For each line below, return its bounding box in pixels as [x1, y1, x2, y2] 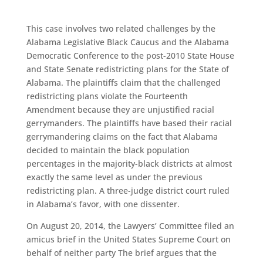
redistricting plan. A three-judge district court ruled [26, 185, 230, 196]
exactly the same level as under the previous [26, 171, 203, 183]
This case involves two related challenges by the [26, 23, 215, 34]
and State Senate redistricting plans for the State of [26, 63, 229, 75]
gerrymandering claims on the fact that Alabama [26, 131, 218, 142]
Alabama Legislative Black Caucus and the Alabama [26, 36, 229, 48]
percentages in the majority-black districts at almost [26, 158, 232, 169]
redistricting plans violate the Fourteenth [26, 90, 188, 102]
